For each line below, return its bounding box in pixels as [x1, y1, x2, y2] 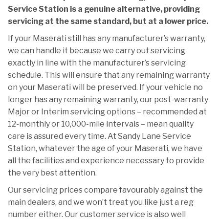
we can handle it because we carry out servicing [8, 46, 185, 55]
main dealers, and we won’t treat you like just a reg [8, 197, 194, 207]
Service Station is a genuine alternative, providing [8, 4, 200, 14]
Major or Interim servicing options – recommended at [8, 107, 207, 116]
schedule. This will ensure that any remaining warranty [8, 70, 210, 80]
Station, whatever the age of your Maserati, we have [8, 144, 202, 153]
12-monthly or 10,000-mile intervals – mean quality [8, 119, 194, 129]
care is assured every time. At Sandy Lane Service [8, 131, 191, 141]
